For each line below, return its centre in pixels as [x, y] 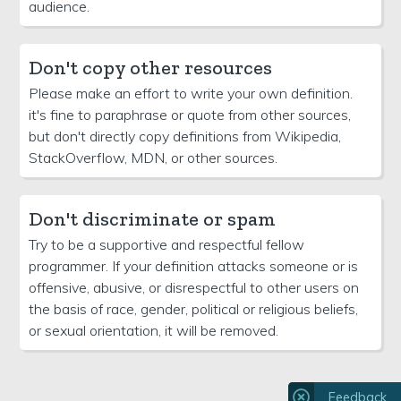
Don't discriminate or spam [153, 218]
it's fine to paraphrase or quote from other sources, [190, 114]
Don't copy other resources [151, 67]
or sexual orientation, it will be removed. [154, 330]
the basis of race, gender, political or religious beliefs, [194, 308]
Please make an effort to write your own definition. [191, 93]
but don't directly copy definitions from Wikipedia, [185, 136]
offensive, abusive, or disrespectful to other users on [194, 287]
